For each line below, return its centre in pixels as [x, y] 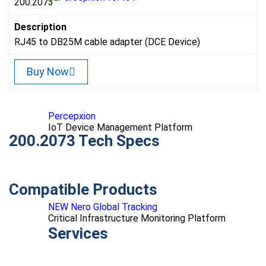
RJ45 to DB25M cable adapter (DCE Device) [107, 42]
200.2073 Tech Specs [84, 141]
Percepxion [72, 116]
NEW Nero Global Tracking [103, 207]
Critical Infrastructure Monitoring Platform [137, 218]
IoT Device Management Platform [120, 127]
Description [40, 27]
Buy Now [48, 72]
